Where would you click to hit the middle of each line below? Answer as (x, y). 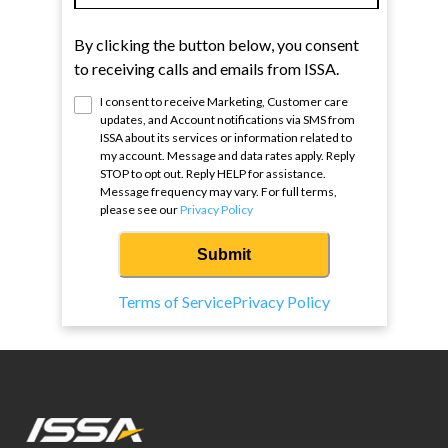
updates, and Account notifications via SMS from (227, 120)
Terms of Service (175, 302)
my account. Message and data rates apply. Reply (227, 156)
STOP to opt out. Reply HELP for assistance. (212, 174)
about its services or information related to (237, 138)
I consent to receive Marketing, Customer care (223, 102)
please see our (138, 210)
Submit (224, 255)
